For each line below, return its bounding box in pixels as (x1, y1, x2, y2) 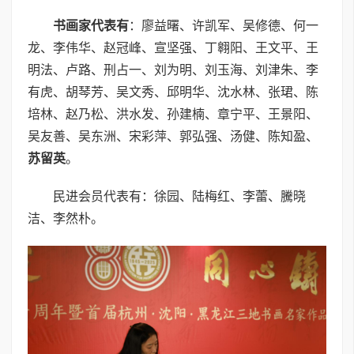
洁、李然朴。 (28, 211, 104, 225)
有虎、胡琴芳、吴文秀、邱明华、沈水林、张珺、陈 (28, 85, 318, 99)
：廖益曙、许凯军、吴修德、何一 (129, 18, 318, 32)
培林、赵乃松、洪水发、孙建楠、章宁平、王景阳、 (28, 107, 318, 121)
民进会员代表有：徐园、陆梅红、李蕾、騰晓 (53, 189, 306, 203)
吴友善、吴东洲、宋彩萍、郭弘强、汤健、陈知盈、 (28, 129, 318, 143)
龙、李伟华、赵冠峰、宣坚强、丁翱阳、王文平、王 (28, 40, 318, 55)
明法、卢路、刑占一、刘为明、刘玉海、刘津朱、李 (28, 62, 318, 77)
